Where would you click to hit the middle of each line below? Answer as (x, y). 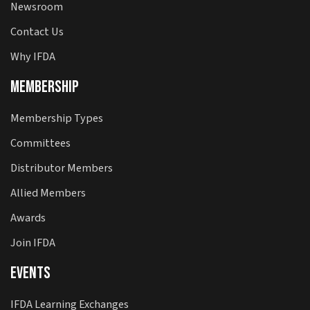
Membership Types (57, 118)
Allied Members (48, 193)
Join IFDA (33, 243)
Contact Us (37, 32)
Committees (40, 143)
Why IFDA (33, 57)
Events (30, 273)
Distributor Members (62, 168)
